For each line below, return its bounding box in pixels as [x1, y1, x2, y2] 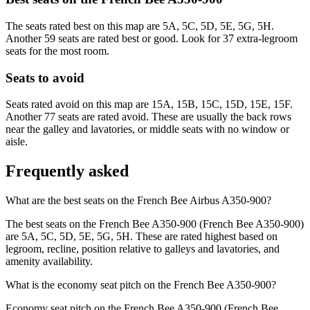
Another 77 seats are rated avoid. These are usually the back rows [6, 111, 291, 123]
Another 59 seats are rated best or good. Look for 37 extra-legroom [6, 33, 298, 45]
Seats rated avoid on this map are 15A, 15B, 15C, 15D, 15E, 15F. [6, 98, 293, 111]
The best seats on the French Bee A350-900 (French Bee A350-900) [6, 218, 304, 230]
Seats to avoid [6, 70, 84, 85]
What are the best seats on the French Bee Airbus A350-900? [6, 194, 271, 207]
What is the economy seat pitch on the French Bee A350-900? [6, 279, 276, 291]
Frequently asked [6, 162, 129, 181]
